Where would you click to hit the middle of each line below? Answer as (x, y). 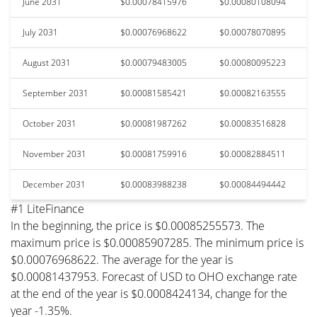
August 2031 (47, 62)
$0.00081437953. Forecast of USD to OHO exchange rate (154, 276)
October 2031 (50, 123)
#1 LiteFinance (47, 208)
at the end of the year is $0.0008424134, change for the (149, 293)
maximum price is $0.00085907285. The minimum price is (157, 242)
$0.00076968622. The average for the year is (122, 259)
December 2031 (54, 184)
